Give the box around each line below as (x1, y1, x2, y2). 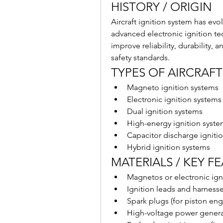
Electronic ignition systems (127, 95, 222, 104)
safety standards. (111, 53, 170, 62)
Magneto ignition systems (127, 83, 219, 92)
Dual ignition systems (127, 107, 203, 116)
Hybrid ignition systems (127, 142, 210, 152)
